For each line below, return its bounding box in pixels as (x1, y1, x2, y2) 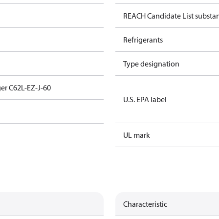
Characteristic (123, 199, 167, 209)
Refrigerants (123, 35, 163, 44)
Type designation (123, 59, 179, 68)
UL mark (123, 130, 150, 140)
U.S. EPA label (123, 94, 167, 104)
